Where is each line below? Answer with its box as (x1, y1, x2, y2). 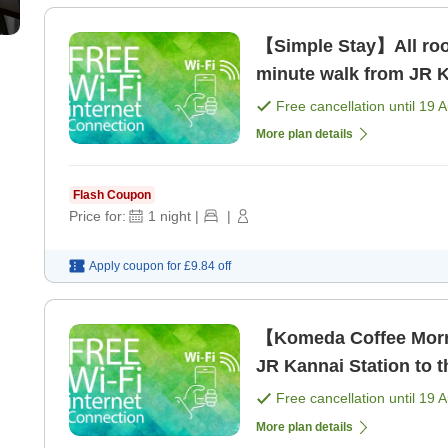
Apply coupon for (89, 259, 181, 274)
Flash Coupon (73, 188, 151, 203)
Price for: (69, 208, 126, 225)
